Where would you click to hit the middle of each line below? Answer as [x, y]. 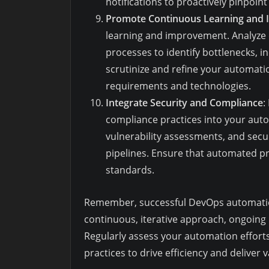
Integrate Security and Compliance [184, 102]
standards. [130, 170]
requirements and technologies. [178, 86]
